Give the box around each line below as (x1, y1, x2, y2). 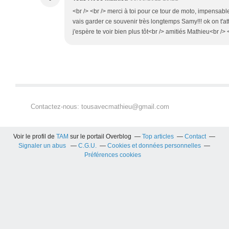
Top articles (142, 132, 174, 140)
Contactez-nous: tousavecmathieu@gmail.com (31, 102, 169, 110)
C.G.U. (78, 142, 97, 149)
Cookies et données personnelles (107, 142, 201, 149)
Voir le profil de (13, 132, 57, 140)
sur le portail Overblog (68, 132, 132, 140)
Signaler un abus (18, 142, 68, 149)
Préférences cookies (84, 151, 142, 158)
